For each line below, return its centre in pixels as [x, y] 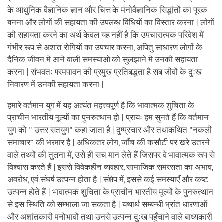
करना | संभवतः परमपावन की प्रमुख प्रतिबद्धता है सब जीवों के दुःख [105, 72]
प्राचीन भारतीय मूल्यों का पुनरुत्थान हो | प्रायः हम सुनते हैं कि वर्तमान [108, 117]
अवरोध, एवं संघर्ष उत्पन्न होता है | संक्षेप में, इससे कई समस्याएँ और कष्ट [108, 179]
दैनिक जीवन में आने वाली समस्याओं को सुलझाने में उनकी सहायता [103, 59]
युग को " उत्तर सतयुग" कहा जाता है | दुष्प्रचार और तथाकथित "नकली [110, 130]
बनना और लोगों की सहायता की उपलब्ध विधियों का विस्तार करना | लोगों [111, 22]
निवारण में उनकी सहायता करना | [55, 84]
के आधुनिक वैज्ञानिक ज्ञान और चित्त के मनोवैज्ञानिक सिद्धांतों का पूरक [107, 10]
